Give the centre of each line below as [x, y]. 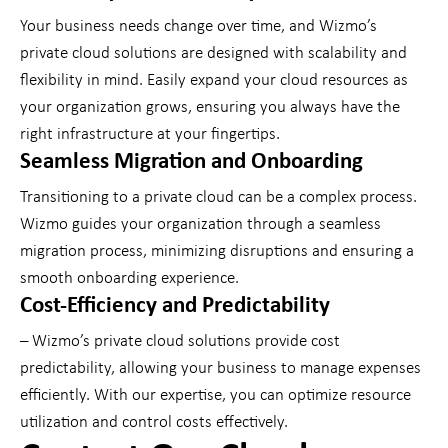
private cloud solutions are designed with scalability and [213, 54]
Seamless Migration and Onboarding [191, 162]
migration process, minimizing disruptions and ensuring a [217, 252]
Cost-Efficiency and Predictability [175, 306]
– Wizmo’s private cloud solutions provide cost [180, 342]
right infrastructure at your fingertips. [150, 135]
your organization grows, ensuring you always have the [210, 108]
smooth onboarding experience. [129, 279]
